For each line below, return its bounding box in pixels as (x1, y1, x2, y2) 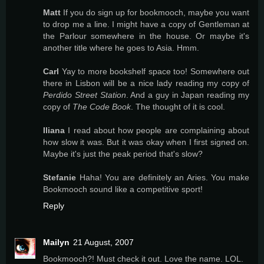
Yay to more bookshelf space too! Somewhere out (59, 67, 249, 77)
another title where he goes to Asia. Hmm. (43, 43, 199, 53)
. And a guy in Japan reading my (126, 90, 250, 100)
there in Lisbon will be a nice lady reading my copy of (43, 78, 249, 88)
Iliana (43, 126, 65, 136)
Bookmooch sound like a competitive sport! (43, 184, 203, 194)
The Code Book (72, 102, 131, 112)
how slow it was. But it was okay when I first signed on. (43, 137, 249, 147)
